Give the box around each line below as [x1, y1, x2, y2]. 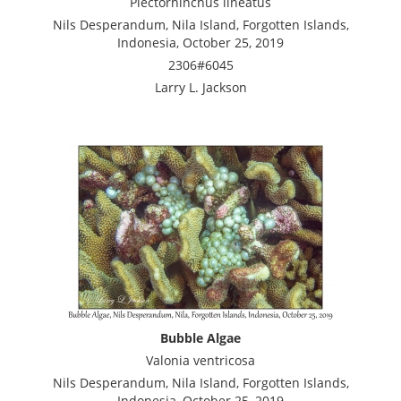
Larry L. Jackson [154, 78, 247, 96]
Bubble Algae [160, 328, 241, 346]
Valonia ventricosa [146, 351, 255, 369]
